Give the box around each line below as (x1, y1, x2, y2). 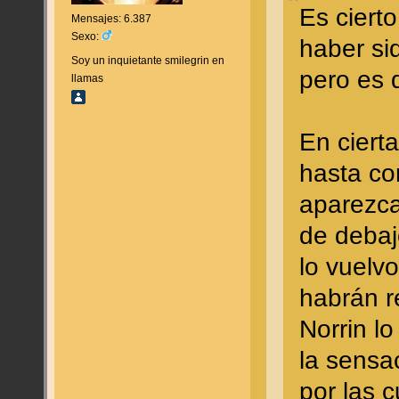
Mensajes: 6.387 (70, 12, 151, 26)
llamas (70, 71, 103, 85)
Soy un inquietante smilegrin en (70, 53, 224, 67)
